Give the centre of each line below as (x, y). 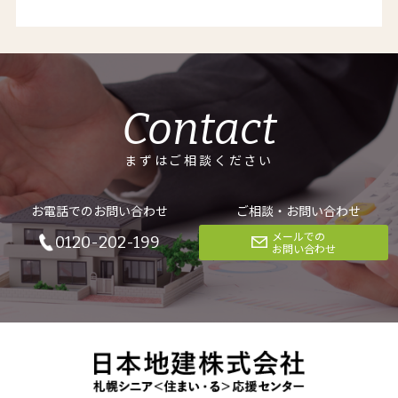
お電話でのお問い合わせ (99, 211)
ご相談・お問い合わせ (298, 211)
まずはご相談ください (199, 159)
